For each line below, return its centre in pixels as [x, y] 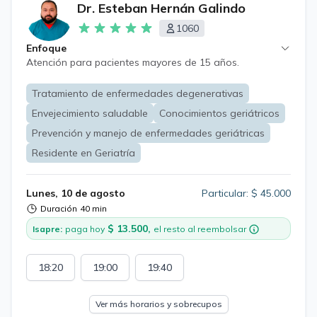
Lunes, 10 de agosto [76, 193]
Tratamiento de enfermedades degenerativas [138, 93]
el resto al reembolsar [201, 229]
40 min [93, 208]
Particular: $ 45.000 [246, 193]
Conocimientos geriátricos [219, 113]
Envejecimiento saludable [90, 113]
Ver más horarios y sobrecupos [158, 304]
